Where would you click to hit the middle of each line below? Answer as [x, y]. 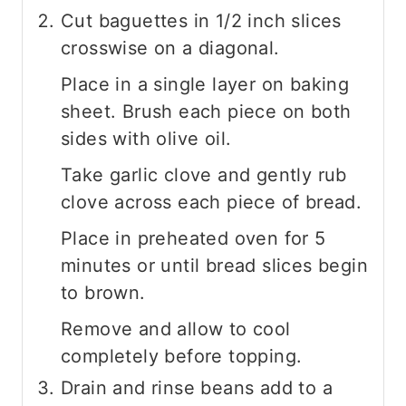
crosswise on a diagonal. [170, 48]
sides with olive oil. [146, 138]
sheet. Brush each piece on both [206, 111]
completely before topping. [182, 356]
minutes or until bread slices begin [214, 265]
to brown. [103, 292]
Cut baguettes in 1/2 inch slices [201, 20]
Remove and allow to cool [176, 329]
